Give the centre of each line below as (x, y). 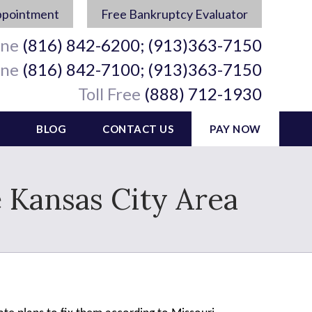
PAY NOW (235, 129)
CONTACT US (138, 129)
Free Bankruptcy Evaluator (174, 14)
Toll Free (109, 94)
